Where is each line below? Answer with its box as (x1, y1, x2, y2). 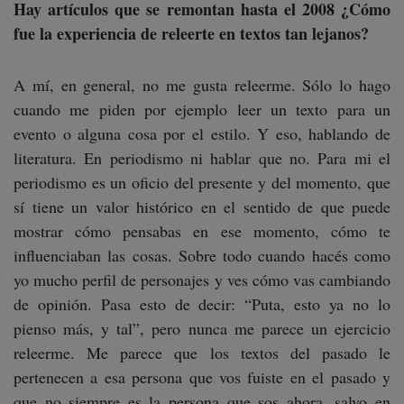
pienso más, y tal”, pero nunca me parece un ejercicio (14, 317, 390, 340)
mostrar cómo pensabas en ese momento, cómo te (14, 220, 390, 243)
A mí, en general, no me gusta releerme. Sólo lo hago (14, 74, 390, 96)
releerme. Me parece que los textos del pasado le (14, 342, 390, 364)
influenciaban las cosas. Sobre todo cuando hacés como (14, 244, 390, 267)
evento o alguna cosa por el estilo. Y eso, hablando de (14, 123, 390, 145)
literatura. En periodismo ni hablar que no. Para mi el (14, 147, 390, 170)
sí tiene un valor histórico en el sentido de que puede (14, 196, 390, 218)
